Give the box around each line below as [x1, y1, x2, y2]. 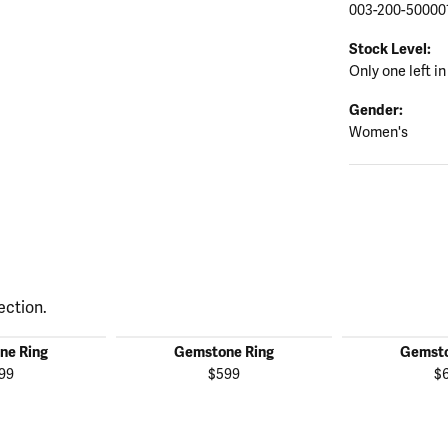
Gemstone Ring [174, 342, 274, 361]
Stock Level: [349, 39, 431, 58]
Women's [349, 123, 408, 141]
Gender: [349, 100, 403, 119]
